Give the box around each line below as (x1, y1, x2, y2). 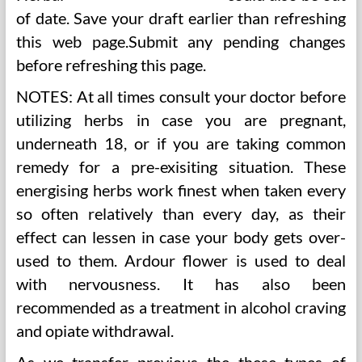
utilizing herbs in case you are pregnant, (15, 110, 347, 129)
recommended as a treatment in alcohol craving (15, 297, 347, 317)
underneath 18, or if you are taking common (15, 133, 347, 153)
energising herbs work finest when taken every (15, 180, 347, 200)
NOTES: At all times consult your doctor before (15, 86, 347, 106)
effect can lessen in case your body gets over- (15, 227, 347, 246)
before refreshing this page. (15, 55, 206, 74)
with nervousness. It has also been (15, 274, 347, 293)
